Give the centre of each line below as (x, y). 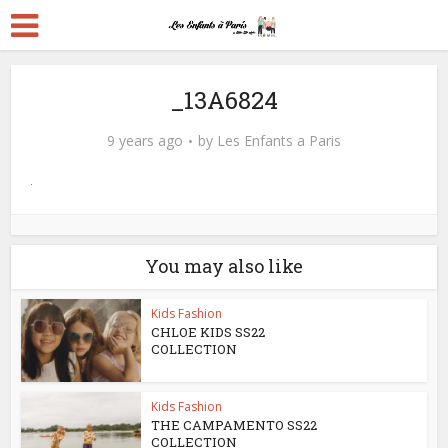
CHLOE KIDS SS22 (208, 332)
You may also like (224, 266)
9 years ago (145, 140)
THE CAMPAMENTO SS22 (234, 424)
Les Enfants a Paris (279, 140)
